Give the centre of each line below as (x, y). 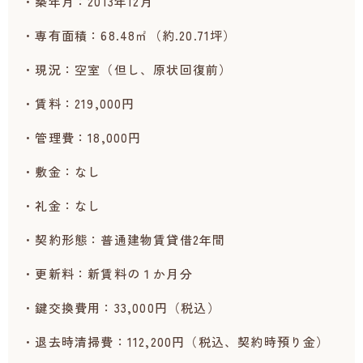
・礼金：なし (62, 206)
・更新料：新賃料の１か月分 (107, 274)
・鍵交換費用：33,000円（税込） (121, 308)
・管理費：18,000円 (82, 138)
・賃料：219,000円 (79, 104)
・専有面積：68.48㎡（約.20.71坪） (129, 36)
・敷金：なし (62, 172)
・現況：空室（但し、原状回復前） (127, 70)
